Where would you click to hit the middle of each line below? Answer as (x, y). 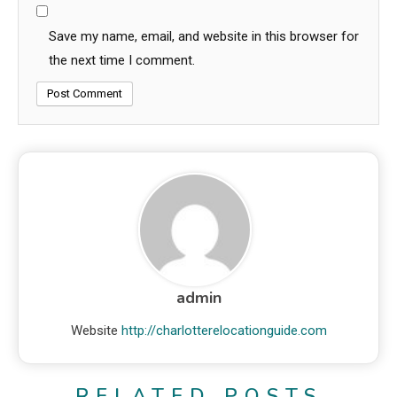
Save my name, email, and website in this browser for (204, 37)
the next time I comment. (122, 61)
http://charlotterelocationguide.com (224, 331)
